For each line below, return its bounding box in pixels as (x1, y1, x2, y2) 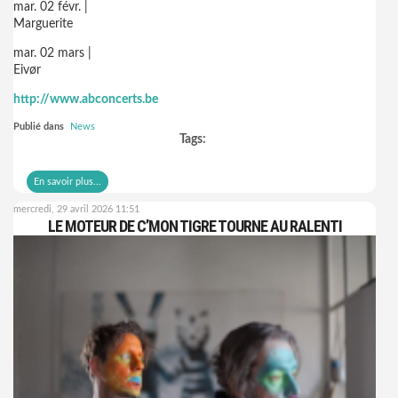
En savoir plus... (34, 177, 101, 187)
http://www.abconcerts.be (13, 93, 158, 106)
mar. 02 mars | (13, 47, 92, 60)
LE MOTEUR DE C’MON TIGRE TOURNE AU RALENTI (47, 217, 342, 235)
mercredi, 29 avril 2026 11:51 (13, 204, 139, 214)
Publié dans (13, 122, 64, 131)
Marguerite (13, 18, 73, 30)
